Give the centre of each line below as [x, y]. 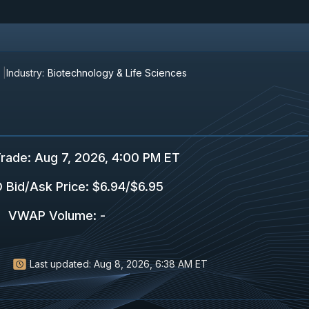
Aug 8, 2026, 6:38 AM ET [151, 264]
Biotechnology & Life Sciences [117, 73]
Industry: [25, 73]
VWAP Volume [51, 216]
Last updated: [60, 264]
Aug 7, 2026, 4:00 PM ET [106, 158]
